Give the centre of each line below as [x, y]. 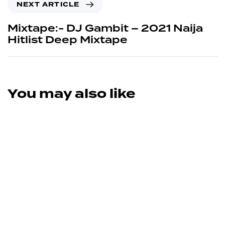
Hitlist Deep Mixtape [68, 40]
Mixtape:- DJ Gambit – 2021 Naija [105, 28]
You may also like [71, 94]
